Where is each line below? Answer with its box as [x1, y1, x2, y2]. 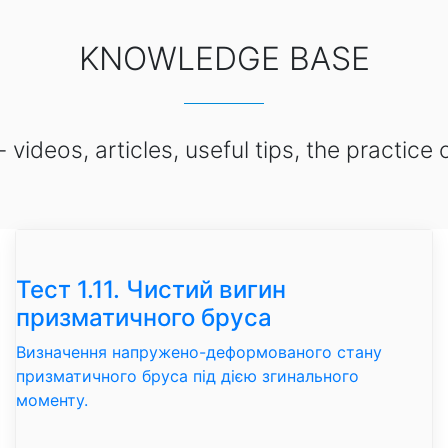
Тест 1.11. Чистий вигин [16, 274, 286, 304]
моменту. [16, 389, 88, 410]
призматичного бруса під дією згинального [16, 365, 359, 386]
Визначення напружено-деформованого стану [16, 341, 382, 362]
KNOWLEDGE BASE [78, 39, 370, 79]
